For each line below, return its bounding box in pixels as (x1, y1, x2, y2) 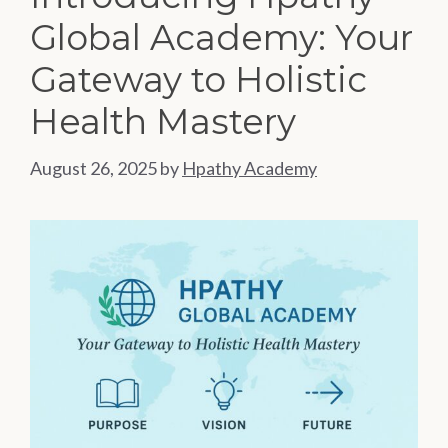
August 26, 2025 (30, 157, 157, 180)
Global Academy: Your (30, 16, 413, 60)
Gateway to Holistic (30, 58, 367, 102)
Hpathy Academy (182, 157, 317, 180)
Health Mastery (30, 100, 296, 144)
